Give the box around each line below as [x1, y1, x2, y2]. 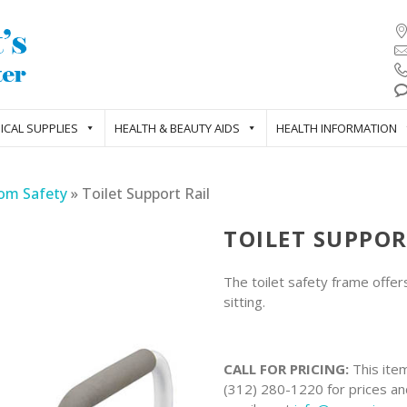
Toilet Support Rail [82, 184, 210, 203]
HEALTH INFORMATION [276, 120, 397, 136]
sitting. [223, 292, 265, 311]
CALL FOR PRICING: [223, 360, 349, 379]
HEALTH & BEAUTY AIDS [114, 120, 240, 136]
